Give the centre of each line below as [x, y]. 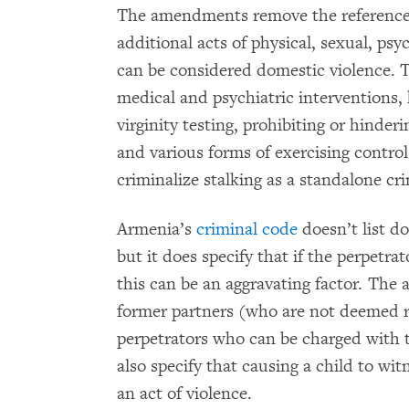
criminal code [247, 229]
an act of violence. [184, 393]
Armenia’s [157, 229]
